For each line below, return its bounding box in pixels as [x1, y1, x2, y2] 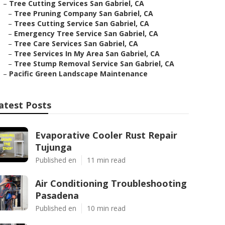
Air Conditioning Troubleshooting [35, 177, 187, 189]
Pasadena [35, 189, 79, 201]
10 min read [87, 203, 126, 213]
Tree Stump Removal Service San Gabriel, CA [14, 59, 174, 68]
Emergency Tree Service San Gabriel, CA [14, 29, 158, 38]
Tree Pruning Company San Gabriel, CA [14, 9, 153, 18]
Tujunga [35, 141, 72, 153]
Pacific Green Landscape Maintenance [9, 69, 148, 78]
